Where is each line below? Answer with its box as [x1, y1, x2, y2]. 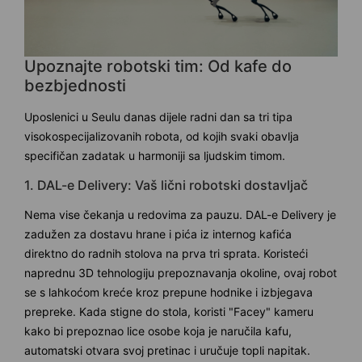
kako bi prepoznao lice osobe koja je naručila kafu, [24, 323, 292, 338]
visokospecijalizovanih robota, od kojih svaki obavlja [24, 128, 299, 143]
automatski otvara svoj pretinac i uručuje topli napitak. [24, 343, 310, 357]
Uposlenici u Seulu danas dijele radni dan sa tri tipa [24, 109, 293, 124]
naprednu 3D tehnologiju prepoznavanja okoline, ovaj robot [24, 265, 337, 280]
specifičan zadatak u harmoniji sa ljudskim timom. [24, 148, 285, 162]
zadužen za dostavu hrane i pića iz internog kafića [24, 226, 292, 241]
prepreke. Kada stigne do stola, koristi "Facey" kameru [24, 304, 314, 318]
